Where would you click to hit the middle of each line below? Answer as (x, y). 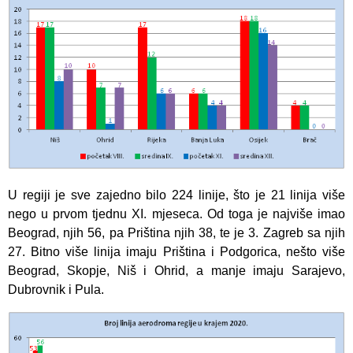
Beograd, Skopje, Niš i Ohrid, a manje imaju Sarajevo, (176, 271)
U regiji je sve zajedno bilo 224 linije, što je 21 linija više (176, 195)
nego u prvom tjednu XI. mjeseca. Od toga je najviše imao (176, 214)
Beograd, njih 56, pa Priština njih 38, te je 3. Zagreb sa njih (176, 233)
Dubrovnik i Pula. (56, 290)
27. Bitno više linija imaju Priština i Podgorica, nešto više (176, 252)
